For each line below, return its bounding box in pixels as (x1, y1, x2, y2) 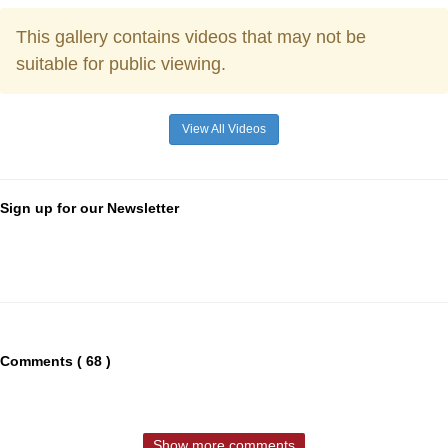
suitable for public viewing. (16, 54, 226, 75)
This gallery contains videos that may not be (16, 27, 366, 48)
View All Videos (182, 122, 266, 137)
